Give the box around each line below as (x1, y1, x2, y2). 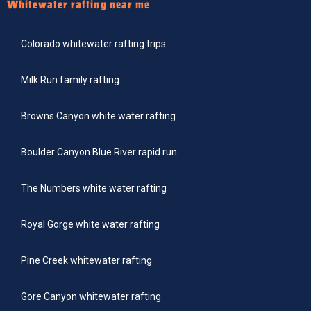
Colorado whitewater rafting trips (21, 38, 166, 50)
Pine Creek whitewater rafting (21, 255, 152, 267)
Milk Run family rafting (21, 74, 119, 86)
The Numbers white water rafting (21, 183, 167, 194)
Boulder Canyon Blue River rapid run (21, 146, 177, 158)
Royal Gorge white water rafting (21, 219, 160, 230)
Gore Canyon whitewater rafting (21, 291, 161, 303)
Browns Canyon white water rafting (21, 110, 176, 122)
